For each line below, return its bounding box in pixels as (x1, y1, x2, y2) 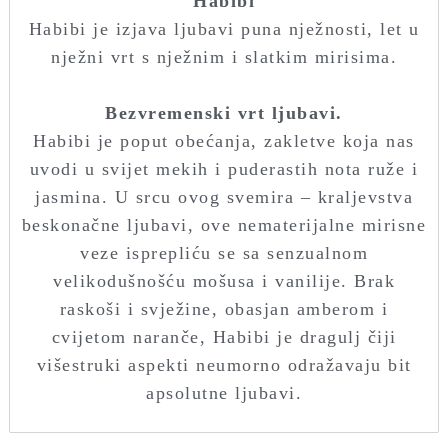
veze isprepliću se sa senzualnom (80, 243, 368, 264)
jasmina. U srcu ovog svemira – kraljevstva (35, 187, 413, 208)
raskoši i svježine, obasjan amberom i (59, 299, 389, 320)
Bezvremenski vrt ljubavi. (105, 103, 343, 124)
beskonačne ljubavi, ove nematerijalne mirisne (21, 215, 427, 236)
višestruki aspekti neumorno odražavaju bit (36, 355, 412, 376)
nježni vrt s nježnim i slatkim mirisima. (51, 47, 397, 68)
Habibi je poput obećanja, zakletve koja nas (33, 131, 415, 152)
